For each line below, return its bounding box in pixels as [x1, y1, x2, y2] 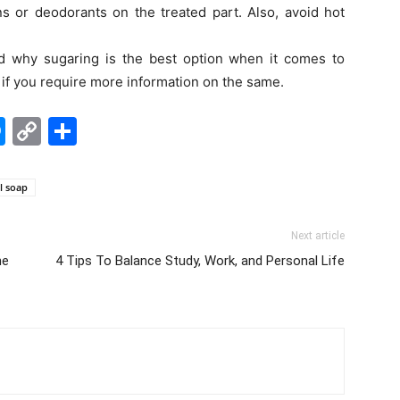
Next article [291, 229, 345, 242]
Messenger [5, 113, 157, 148]
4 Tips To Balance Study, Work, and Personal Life [55, 253, 345, 269]
